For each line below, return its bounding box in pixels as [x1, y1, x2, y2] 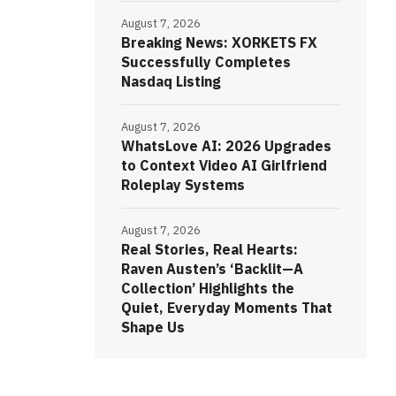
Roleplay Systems [120, 176, 245, 194]
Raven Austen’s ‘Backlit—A [120, 260, 303, 278]
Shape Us [120, 318, 185, 337]
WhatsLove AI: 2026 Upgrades [120, 137, 331, 156]
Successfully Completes [120, 53, 291, 72]
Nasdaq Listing [120, 72, 221, 91]
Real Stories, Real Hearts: [120, 240, 298, 259]
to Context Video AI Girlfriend [120, 156, 327, 175]
